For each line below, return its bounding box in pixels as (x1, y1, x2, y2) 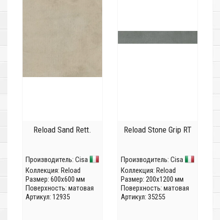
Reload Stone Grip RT (124, 125, 192, 135)
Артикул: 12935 (26, 192, 70, 202)
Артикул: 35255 (121, 192, 165, 202)
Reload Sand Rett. (33, 125, 91, 135)
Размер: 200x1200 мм (121, 175, 184, 184)
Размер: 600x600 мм (26, 175, 85, 184)
